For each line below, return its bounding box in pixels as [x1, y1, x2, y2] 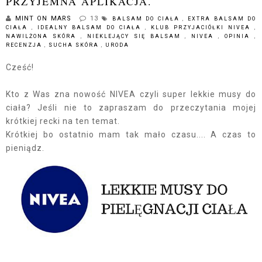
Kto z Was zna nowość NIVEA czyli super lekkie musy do [6, 89, 256, 99]
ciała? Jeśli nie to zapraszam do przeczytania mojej [6, 103, 256, 113]
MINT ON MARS [15, 15, 75, 23]
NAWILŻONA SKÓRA [6, 33, 81, 40]
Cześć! [6, 63, 34, 73]
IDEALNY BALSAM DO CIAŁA [37, 25, 145, 31]
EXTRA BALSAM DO [187, 16, 257, 22]
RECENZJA [6, 42, 44, 49]
